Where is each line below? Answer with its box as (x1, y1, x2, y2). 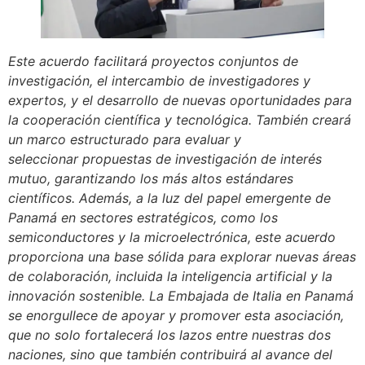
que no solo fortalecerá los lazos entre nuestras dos (8, 326, 331, 343)
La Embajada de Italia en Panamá (149, 287, 354, 304)
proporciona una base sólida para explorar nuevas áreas (8, 248, 356, 265)
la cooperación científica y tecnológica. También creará (8, 111, 351, 128)
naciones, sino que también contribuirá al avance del (8, 345, 332, 363)
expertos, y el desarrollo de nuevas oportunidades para (8, 91, 352, 108)
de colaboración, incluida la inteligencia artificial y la (8, 267, 332, 284)
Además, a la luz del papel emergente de (79, 189, 331, 206)
